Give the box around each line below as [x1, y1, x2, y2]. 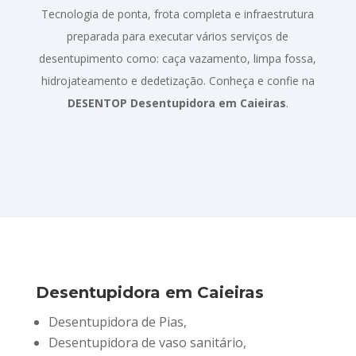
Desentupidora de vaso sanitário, [48, 333, 246, 351]
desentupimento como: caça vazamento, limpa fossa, [39, 50, 317, 66]
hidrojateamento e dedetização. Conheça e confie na [41, 72, 315, 88]
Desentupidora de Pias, [48, 312, 187, 331]
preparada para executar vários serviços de [67, 28, 289, 44]
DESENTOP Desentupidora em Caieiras [67, 95, 286, 110]
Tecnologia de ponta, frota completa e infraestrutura [41, 6, 315, 21]
